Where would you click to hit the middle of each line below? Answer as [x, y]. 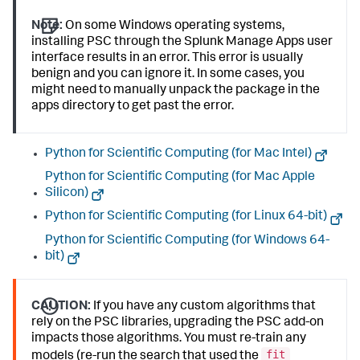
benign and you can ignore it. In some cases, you [168, 74]
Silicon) [67, 194]
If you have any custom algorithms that [204, 307]
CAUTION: [61, 307]
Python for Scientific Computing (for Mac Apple [180, 178]
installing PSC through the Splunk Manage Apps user [182, 42]
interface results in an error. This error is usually [168, 58]
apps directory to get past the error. [133, 106]
